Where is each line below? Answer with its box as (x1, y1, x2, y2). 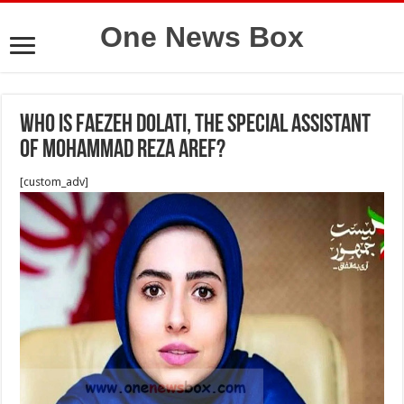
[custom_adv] (20, 175, 89, 188)
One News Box (100, 21, 304, 53)
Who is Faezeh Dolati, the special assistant (20, 113, 372, 138)
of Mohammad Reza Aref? (20, 138, 226, 163)
